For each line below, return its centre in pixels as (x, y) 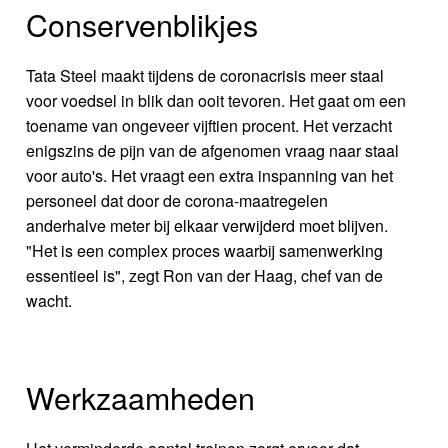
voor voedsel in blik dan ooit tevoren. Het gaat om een (216, 101)
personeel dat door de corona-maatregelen (177, 201)
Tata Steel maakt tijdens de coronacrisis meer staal (205, 76)
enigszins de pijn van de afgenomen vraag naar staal (213, 151)
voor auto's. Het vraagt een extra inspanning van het (210, 176)
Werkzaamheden (141, 397)
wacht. (49, 301)
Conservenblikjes (142, 24)
